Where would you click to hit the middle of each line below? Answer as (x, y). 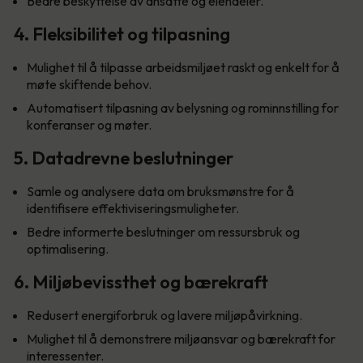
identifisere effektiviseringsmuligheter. (133, 208)
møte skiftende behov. (89, 84)
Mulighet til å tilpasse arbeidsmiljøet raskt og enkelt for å (183, 67)
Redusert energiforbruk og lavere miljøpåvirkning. (164, 315)
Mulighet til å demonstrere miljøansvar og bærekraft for (181, 338)
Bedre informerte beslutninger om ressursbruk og (163, 231)
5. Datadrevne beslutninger (124, 158)
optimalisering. (68, 248)
